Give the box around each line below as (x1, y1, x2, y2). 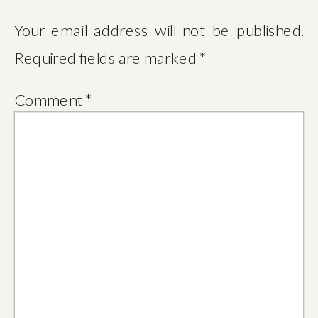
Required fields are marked (13, 48, 200, 67)
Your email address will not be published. (13, 19, 305, 39)
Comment (13, 89, 86, 109)
